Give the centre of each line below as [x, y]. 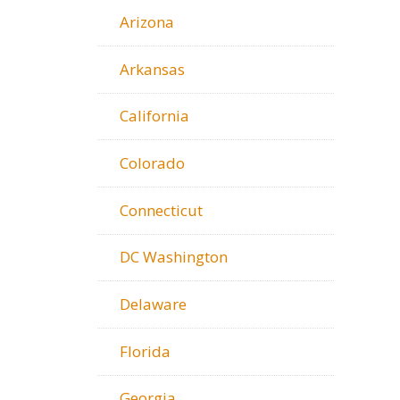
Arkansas [152, 69]
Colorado [152, 162]
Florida [145, 351]
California [154, 116]
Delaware [153, 304]
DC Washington [174, 257]
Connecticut [161, 210]
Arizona [147, 21]
